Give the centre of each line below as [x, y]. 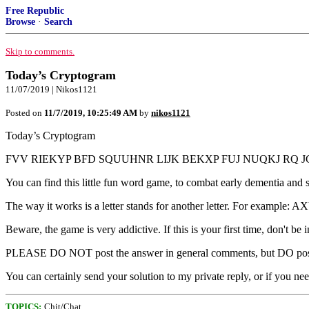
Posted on [25, 113]
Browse [20, 22]
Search [58, 22]
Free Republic [35, 11]
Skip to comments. [40, 51]
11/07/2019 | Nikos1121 [51, 89]
